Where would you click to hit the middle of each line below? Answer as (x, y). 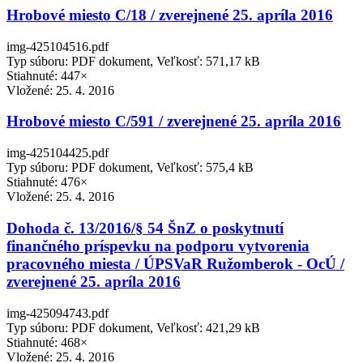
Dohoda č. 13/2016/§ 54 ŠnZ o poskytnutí (145, 228)
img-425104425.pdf (58, 153)
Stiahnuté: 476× (47, 182)
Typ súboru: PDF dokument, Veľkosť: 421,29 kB (133, 327)
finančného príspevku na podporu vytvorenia (158, 246)
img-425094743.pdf (58, 313)
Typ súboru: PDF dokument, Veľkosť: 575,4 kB (130, 168)
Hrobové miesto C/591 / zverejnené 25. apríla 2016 (174, 122)
